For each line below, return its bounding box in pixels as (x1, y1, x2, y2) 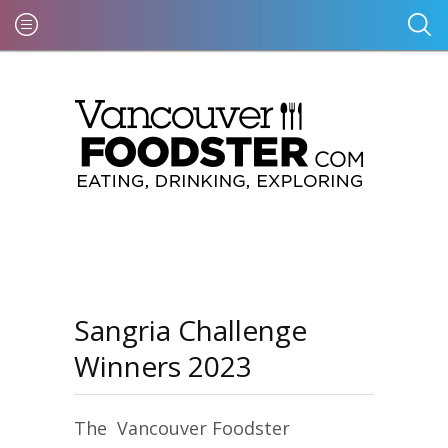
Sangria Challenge (74, 311, 307, 349)
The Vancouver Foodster (74, 416, 290, 440)
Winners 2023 (74, 347, 252, 385)
